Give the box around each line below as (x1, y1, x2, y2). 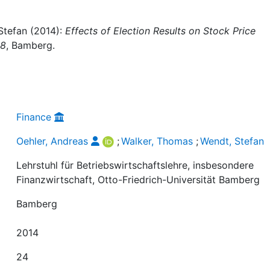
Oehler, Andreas (16, 134, 89, 147)
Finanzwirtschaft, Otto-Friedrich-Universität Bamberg (16, 173, 260, 186)
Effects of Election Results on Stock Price (65, 25, 256, 37)
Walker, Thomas (121, 134, 193, 147)
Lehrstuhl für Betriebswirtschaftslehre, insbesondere (16, 159, 254, 171)
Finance (16, 110, 52, 123)
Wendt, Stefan (200, 134, 265, 147)
